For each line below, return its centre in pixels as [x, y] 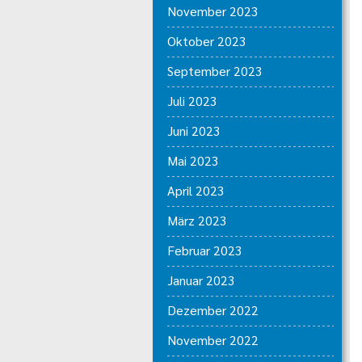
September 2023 [215, 71]
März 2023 [197, 220]
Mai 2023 [193, 160]
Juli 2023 [192, 101]
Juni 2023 [194, 130]
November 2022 [213, 340]
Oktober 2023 [206, 41]
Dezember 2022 [213, 310]
